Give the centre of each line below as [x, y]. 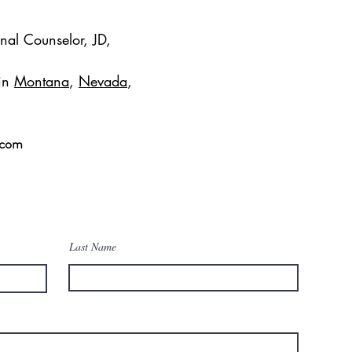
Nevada [103, 81]
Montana [42, 81]
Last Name [93, 246]
